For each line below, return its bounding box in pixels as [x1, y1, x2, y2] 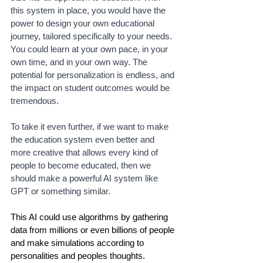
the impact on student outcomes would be [11, 83, 172, 93]
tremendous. [11, 96, 59, 106]
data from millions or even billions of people [11, 225, 177, 235]
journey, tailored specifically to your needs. [11, 31, 174, 42]
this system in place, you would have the [11, 5, 168, 16]
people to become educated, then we [11, 160, 153, 171]
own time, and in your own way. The [11, 57, 150, 68]
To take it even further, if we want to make [11, 122, 171, 132]
